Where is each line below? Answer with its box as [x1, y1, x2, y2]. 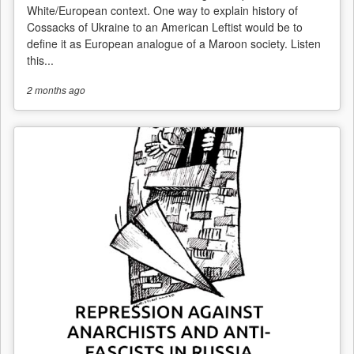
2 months [27, 83, 66, 96]
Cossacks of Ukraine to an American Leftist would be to [27, 18, 303, 35]
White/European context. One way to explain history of [27, 2, 298, 18]
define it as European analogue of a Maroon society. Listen [27, 35, 321, 51]
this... [27, 51, 54, 68]
